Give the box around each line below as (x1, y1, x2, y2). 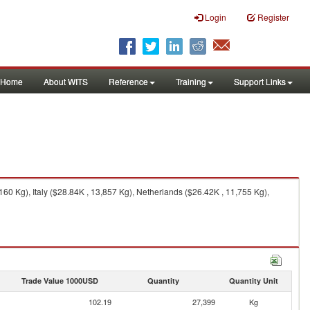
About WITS (44, 75, 88, 87)
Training (176, 75, 206, 87)
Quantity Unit (228, 275, 278, 286)
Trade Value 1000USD (21, 275, 98, 286)
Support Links (234, 75, 286, 87)
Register (257, 11, 289, 23)
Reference (109, 75, 148, 87)
